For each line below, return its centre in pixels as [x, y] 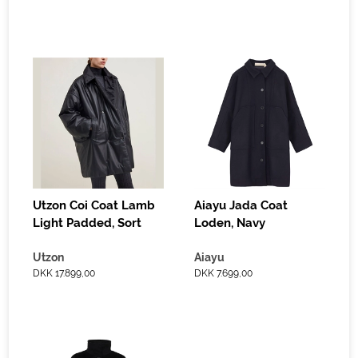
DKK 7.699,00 [224, 273]
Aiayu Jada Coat [241, 205]
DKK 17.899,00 [64, 273]
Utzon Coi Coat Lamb [94, 205]
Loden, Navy [230, 223]
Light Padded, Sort [88, 223]
